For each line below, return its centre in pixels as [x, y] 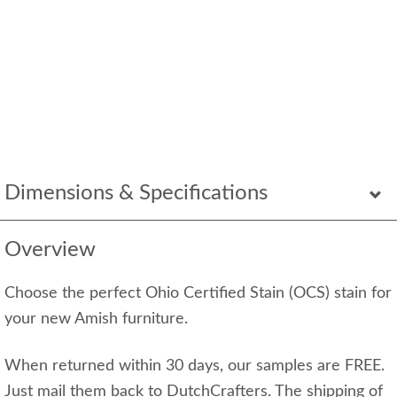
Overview [50, 250]
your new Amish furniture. [96, 319]
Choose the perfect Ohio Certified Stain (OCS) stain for [198, 293]
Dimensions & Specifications [136, 193]
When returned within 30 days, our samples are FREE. [195, 366]
